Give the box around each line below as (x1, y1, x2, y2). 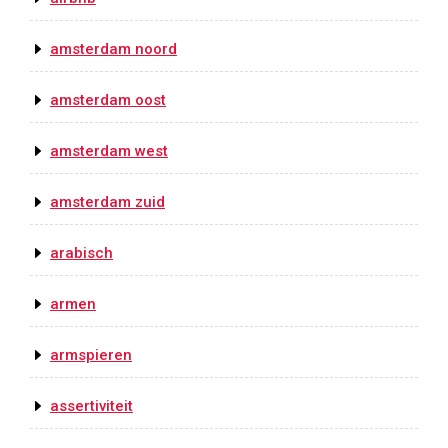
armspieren (50, 346, 132, 365)
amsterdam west (50, 142, 168, 161)
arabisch (50, 244, 113, 263)
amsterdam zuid (50, 193, 165, 212)
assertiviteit (50, 397, 133, 416)
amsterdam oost (50, 91, 166, 110)
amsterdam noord (50, 40, 177, 59)
